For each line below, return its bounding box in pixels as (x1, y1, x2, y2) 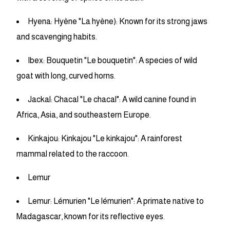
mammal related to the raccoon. (16, 149, 129, 159)
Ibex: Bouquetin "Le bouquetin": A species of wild (28, 56, 197, 65)
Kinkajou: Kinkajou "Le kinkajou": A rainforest (28, 134, 182, 143)
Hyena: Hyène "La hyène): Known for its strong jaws (28, 17, 207, 26)
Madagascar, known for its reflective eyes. (16, 212, 165, 221)
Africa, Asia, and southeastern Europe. (16, 110, 151, 120)
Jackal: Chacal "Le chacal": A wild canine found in (28, 95, 196, 104)
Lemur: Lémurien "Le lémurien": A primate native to (28, 197, 204, 206)
